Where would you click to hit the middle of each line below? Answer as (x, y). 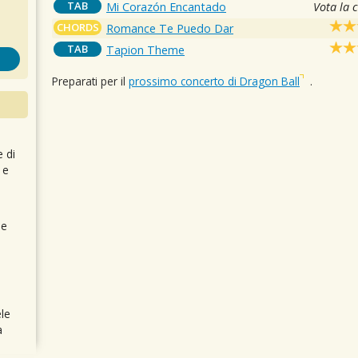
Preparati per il (90, 82)
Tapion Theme (146, 50)
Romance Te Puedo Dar (170, 28)
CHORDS (78, 27)
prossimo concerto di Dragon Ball (214, 82)
